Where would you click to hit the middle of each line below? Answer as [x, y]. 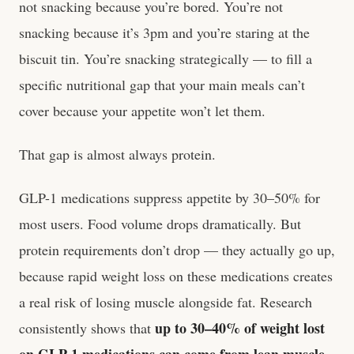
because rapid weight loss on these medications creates [176, 276]
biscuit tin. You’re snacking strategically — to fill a [166, 58]
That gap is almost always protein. [117, 154]
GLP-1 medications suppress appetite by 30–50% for [169, 198]
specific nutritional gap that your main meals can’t [162, 85]
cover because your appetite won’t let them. [142, 111]
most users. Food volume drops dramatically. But [160, 224]
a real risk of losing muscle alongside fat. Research [166, 302]
